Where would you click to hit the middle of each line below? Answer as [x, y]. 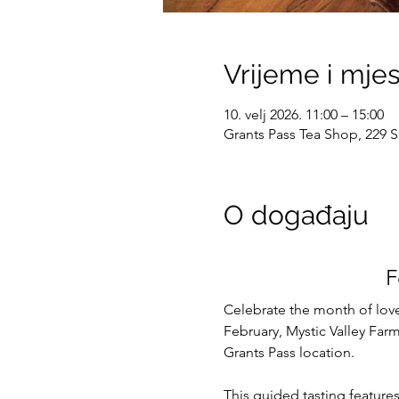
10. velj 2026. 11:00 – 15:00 [303, 114]
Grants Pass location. [289, 352]
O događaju [296, 215]
